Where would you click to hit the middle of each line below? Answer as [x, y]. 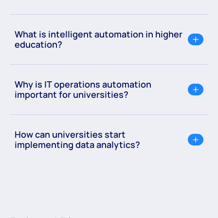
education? [38, 45]
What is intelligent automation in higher [99, 34]
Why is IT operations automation [83, 84]
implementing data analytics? [77, 145]
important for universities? [72, 95]
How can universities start [70, 135]
